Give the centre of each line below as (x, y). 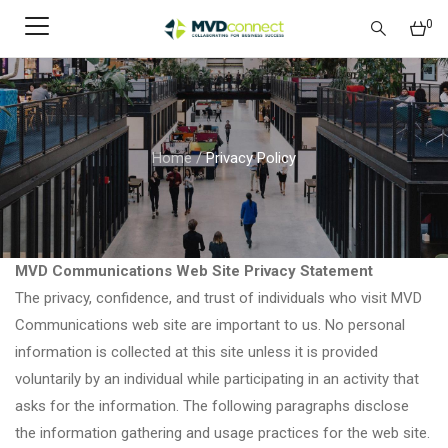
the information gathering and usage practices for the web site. (222, 433)
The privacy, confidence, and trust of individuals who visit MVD (218, 298)
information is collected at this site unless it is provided (196, 352)
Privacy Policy (251, 157)
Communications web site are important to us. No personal (210, 325)
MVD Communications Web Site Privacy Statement (194, 271)
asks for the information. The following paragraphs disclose (212, 406)
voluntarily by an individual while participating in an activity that (217, 379)
